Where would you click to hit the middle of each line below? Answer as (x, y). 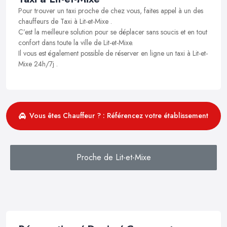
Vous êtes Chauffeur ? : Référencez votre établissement (119, 116)
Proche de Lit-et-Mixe (113, 157)
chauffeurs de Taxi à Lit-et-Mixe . (65, 21)
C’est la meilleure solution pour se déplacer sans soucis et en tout (113, 32)
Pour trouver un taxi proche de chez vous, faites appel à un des (111, 10)
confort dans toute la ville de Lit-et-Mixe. (76, 42)
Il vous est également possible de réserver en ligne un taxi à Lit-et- (113, 53)
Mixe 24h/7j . (38, 64)
